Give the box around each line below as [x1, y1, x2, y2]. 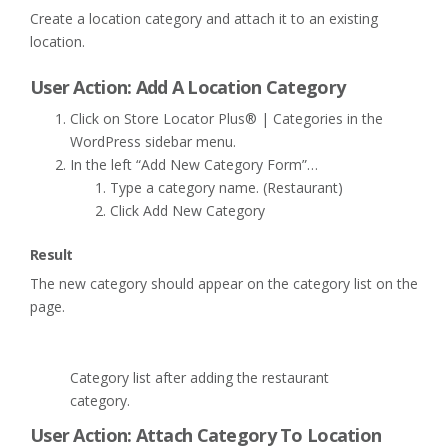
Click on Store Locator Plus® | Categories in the [70, 108, 383, 128]
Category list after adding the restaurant [70, 367, 329, 387]
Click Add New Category [110, 200, 265, 220]
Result [30, 244, 73, 264]
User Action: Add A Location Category [30, 74, 346, 99]
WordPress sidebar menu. [70, 131, 236, 151]
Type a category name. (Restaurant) [110, 177, 343, 197]
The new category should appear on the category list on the [30, 273, 418, 293]
